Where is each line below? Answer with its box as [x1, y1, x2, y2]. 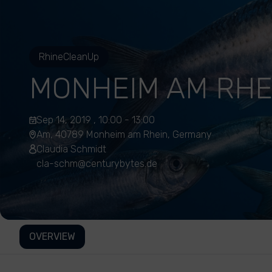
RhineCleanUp [39, 51, 99, 63]
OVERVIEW [29, 231, 75, 242]
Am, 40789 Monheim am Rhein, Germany [36, 129, 212, 140]
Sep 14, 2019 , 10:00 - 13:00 [36, 114, 155, 126]
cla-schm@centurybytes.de [36, 158, 157, 169]
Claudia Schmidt [36, 143, 106, 155]
